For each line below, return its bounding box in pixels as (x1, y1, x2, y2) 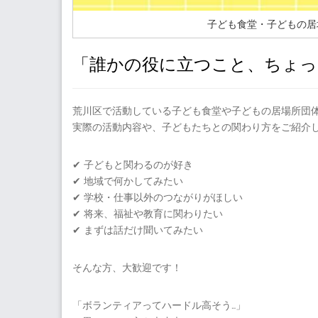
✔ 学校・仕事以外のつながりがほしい (72, 192, 243, 204)
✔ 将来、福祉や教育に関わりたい (72, 208, 223, 220)
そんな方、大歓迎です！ (72, 262, 182, 274)
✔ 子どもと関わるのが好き (72, 159, 193, 171)
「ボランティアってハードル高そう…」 (72, 300, 246, 312)
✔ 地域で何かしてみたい (72, 175, 183, 187)
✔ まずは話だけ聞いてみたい (72, 224, 203, 236)
